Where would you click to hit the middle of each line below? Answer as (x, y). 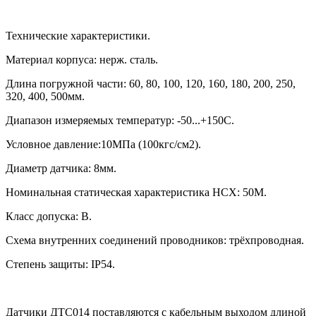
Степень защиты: (48, 264)
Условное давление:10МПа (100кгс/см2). (103, 144)
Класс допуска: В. (49, 216)
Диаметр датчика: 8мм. (61, 168)
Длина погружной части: (67, 83)
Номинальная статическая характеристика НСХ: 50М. (136, 192)
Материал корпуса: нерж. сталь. (82, 59)
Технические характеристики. (78, 35)
